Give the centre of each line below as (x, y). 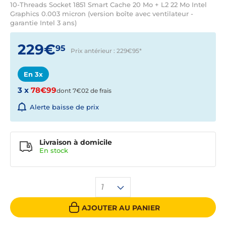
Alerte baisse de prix (64, 107)
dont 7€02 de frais (84, 91)
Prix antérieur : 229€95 (105, 51)
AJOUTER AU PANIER (121, 208)
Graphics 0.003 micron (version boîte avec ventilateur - (102, 14)
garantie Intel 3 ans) (43, 23)
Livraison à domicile (76, 143)
